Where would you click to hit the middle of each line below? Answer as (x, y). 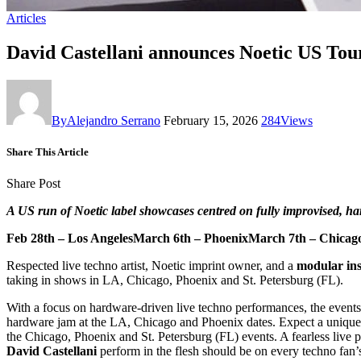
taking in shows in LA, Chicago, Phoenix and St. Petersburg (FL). (175, 280)
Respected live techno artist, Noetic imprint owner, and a (151, 266)
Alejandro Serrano (114, 120)
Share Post (33, 184)
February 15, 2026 (211, 120)
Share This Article (48, 151)
